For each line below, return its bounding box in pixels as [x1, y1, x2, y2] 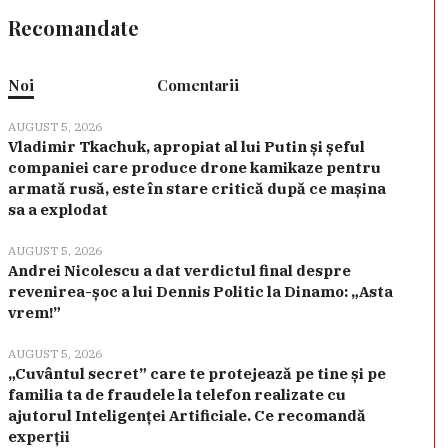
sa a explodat [7, 200, 108, 220]
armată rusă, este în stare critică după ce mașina [7, 179, 386, 199]
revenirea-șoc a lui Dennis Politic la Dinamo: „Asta [7, 282, 393, 302]
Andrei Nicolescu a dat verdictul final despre [7, 261, 351, 281]
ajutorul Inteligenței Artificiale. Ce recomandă [7, 406, 366, 426]
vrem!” [7, 303, 61, 323]
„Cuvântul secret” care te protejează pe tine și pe [7, 364, 386, 384]
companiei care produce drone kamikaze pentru [7, 158, 381, 178]
